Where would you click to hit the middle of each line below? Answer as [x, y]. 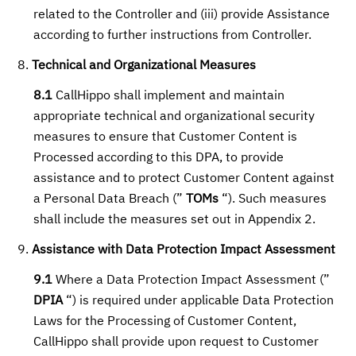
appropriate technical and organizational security [174, 117]
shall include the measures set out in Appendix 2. [175, 220]
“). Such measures [273, 199]
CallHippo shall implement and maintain [169, 96]
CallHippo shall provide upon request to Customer [176, 342]
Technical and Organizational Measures [144, 66]
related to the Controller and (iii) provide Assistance [182, 15]
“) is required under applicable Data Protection [199, 301]
